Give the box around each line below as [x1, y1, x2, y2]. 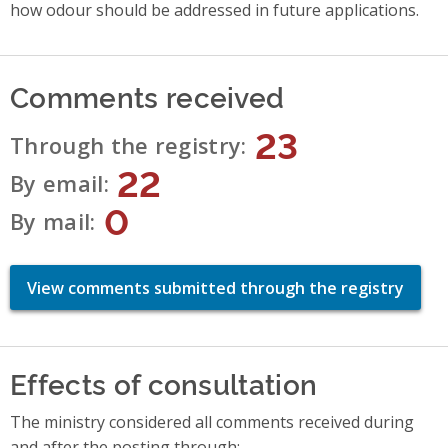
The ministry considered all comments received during [10, 411, 414, 434]
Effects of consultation [10, 363, 318, 403]
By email [10, 168, 104, 198]
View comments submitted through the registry [27, 276, 404, 299]
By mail [10, 206, 91, 236]
